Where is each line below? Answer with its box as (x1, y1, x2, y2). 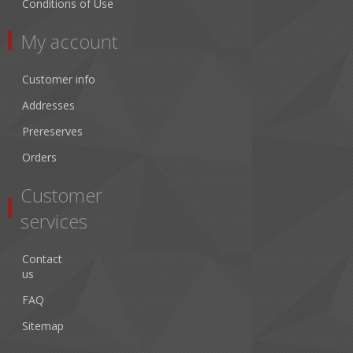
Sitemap (22, 318, 64, 333)
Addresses (22, 97, 75, 113)
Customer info (22, 71, 95, 87)
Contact (22, 251, 62, 266)
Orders (22, 149, 57, 165)
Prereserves (22, 123, 83, 139)
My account (20, 28, 117, 54)
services (20, 207, 87, 234)
